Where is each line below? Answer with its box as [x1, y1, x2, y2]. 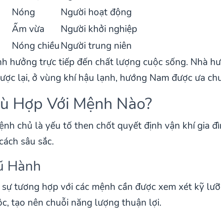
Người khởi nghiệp [61, 22, 138, 36]
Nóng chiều [12, 39, 60, 52]
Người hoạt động [61, 5, 132, 19]
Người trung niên [61, 39, 132, 52]
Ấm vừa [12, 22, 45, 36]
